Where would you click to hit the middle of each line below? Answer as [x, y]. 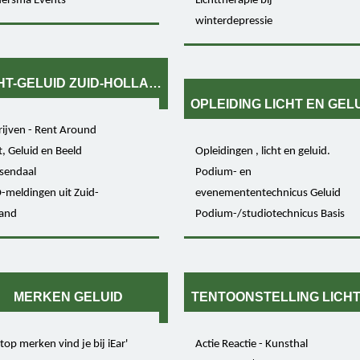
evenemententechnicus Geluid [268, 193]
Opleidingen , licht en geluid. [262, 151]
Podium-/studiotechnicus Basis [270, 214]
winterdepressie [233, 21]
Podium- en [223, 172]
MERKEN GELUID [69, 297]
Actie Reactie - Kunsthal [251, 344]
